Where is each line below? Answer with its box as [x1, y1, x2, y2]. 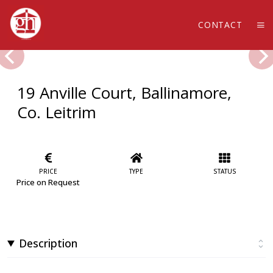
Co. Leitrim [17, 101, 96, 123]
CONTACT [198, 19, 243, 30]
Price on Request [16, 176, 80, 188]
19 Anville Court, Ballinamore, [17, 82, 232, 104]
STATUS [213, 166, 236, 175]
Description [19, 235, 78, 250]
